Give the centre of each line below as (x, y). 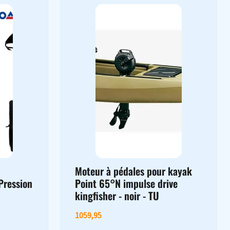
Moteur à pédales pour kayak (133, 171)
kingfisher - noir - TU (117, 196)
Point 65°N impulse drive (126, 184)
